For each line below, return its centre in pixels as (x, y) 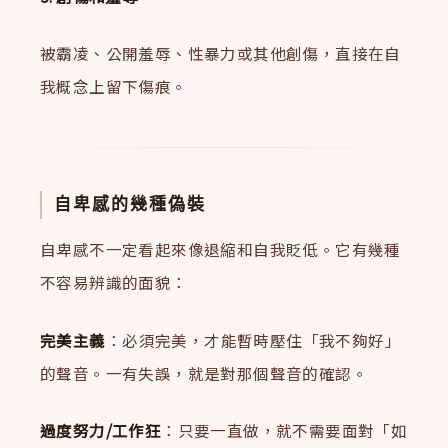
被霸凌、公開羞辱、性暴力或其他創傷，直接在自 (220, 53)
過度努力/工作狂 (101, 430)
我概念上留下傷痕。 (114, 86)
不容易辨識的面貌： (114, 281)
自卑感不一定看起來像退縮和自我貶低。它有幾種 (220, 248)
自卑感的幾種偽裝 (130, 205)
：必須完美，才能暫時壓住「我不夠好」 (253, 339)
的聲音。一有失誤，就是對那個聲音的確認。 (204, 372)
